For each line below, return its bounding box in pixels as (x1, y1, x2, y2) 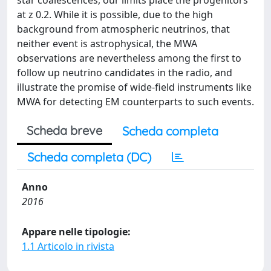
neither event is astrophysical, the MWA (17, 37, 197, 50)
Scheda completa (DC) (27, 149, 151, 165)
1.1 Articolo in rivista (22, 240, 114, 253)
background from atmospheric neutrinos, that (17, 22, 230, 36)
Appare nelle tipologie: (22, 225, 131, 238)
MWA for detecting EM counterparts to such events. (17, 95, 254, 108)
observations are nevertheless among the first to (17, 51, 241, 65)
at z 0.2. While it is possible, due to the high (17, 8, 213, 21)
